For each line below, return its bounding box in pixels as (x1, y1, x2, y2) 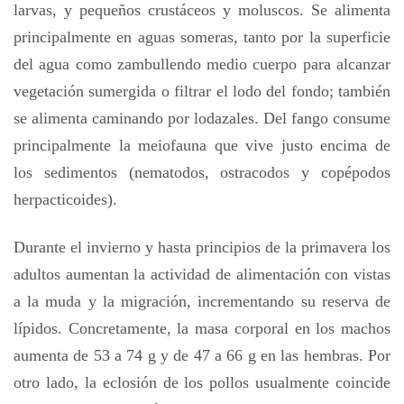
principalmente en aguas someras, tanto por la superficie (14, 28, 390, 47)
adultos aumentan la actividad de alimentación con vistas (14, 264, 390, 283)
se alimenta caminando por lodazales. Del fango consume (14, 109, 390, 128)
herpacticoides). (14, 190, 117, 209)
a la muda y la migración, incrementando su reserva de (14, 291, 390, 310)
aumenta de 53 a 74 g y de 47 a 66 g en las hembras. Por (14, 345, 390, 364)
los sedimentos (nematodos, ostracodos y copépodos (14, 163, 390, 182)
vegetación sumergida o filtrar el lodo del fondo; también (14, 82, 390, 101)
